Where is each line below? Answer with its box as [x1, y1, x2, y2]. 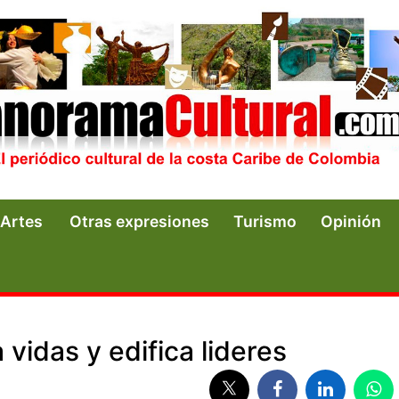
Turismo [233, 211, 297, 231]
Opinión [321, 211, 381, 231]
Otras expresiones [69, 211, 209, 231]
